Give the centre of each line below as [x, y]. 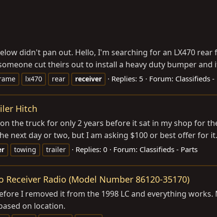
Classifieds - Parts [169, 149]
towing [25, 150]
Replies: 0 [92, 149]
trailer [56, 150]
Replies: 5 [127, 79]
